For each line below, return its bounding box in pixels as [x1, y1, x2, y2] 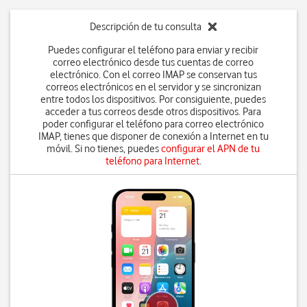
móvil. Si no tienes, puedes [47, 143, 162, 155]
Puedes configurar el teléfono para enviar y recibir [48, 44, 259, 56]
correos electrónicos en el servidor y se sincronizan [45, 81, 261, 93]
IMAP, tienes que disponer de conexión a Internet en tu [38, 130, 269, 143]
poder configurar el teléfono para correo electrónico [42, 118, 265, 130]
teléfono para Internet [105, 155, 199, 167]
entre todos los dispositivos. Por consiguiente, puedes [40, 93, 267, 106]
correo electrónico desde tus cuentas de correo [53, 56, 254, 69]
